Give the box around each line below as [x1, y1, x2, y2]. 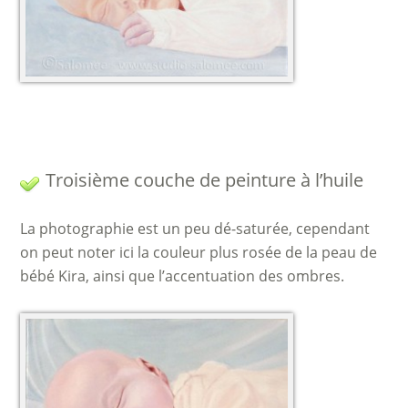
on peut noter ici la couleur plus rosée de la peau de [20, 242, 378, 262]
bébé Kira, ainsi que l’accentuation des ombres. [20, 266, 345, 286]
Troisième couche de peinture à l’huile [46, 168, 364, 192]
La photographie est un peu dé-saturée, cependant [20, 219, 371, 239]
